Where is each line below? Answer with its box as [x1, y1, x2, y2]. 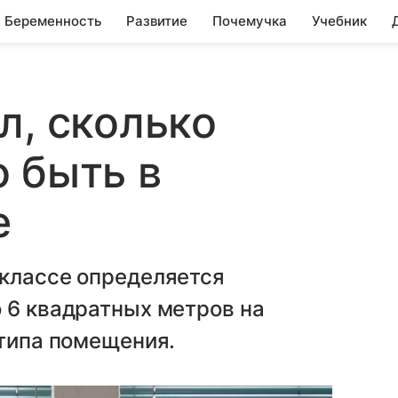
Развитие [126, 12, 187, 29]
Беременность [4, 12, 101, 29]
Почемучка [212, 12, 287, 29]
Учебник [312, 12, 367, 29]
